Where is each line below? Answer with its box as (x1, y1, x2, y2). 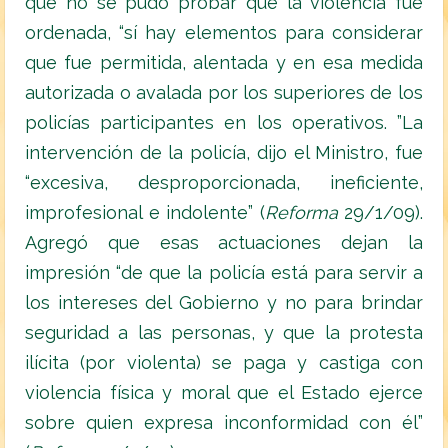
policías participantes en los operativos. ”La (25, 112, 423, 134)
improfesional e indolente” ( (25, 202, 265, 224)
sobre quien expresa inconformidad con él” (25, 412, 423, 434)
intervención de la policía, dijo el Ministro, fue (25, 142, 423, 164)
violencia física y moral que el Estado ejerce (25, 382, 423, 404)
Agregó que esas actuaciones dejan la (25, 232, 423, 254)
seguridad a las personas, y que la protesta (25, 322, 423, 344)
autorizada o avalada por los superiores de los (25, 82, 423, 104)
